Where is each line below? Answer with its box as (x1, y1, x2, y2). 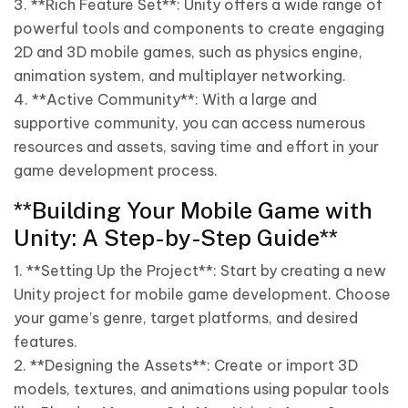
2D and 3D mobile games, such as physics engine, (14, 43, 362, 61)
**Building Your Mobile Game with (14, 197, 372, 224)
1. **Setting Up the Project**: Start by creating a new (14, 261, 386, 280)
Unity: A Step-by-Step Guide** (14, 224, 338, 251)
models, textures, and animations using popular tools (14, 380, 389, 398)
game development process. (14, 161, 218, 179)
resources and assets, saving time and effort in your (14, 138, 379, 156)
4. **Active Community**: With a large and (14, 90, 317, 108)
